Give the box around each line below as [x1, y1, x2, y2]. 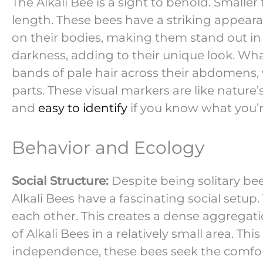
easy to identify [38, 100, 127, 115]
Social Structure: [12, 173, 109, 188]
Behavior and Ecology [12, 136, 204, 159]
